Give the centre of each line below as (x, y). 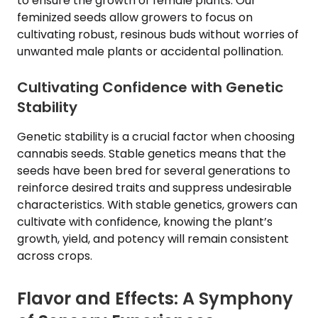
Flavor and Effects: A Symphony (155, 298)
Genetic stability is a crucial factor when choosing (156, 137)
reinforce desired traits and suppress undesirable (154, 188)
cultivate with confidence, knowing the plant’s (145, 222)
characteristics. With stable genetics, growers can (157, 205)
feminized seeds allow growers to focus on (135, 17)
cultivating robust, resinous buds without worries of (158, 34)
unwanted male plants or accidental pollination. (150, 51)
